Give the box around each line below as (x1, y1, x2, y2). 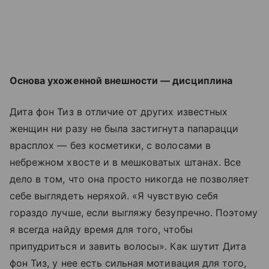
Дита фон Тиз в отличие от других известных (10, 105, 228, 118)
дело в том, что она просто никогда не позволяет (10, 172, 250, 185)
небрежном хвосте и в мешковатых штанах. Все (10, 156, 241, 168)
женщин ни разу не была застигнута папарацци (10, 122, 239, 134)
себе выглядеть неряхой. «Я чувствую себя (10, 189, 218, 202)
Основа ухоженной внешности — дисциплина (10, 74, 232, 86)
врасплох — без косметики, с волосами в (10, 139, 211, 151)
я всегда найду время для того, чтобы (10, 223, 193, 235)
